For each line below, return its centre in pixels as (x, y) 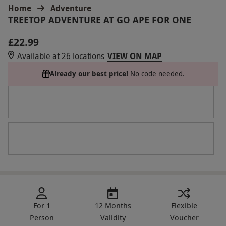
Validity (113, 217)
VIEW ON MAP (135, 56)
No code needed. (157, 73)
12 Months (113, 205)
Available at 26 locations (61, 56)
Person (42, 217)
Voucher (184, 217)
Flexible (184, 205)
